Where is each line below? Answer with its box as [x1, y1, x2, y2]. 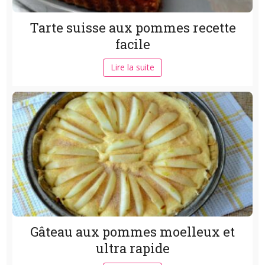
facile [115, 35, 150, 53]
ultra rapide [95, 240, 170, 257]
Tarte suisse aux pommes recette [29, 19, 236, 37]
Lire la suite [111, 62, 154, 73]
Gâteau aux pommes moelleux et [30, 223, 235, 241]
